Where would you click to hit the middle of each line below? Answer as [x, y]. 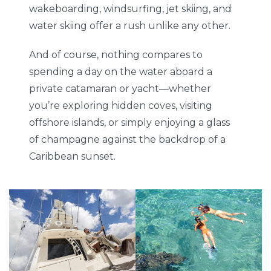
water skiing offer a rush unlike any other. [130, 25]
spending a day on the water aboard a [121, 71]
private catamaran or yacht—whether [120, 88]
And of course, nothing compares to [116, 54]
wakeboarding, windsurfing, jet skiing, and [131, 8]
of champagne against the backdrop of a [128, 139]
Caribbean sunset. [73, 156]
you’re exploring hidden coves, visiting [121, 105]
